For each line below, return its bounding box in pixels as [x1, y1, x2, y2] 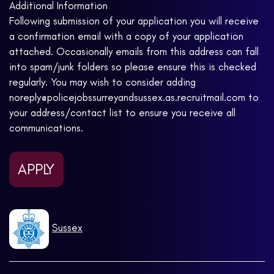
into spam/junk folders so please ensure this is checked [9, 61, 256, 73]
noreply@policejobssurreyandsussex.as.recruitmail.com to [9, 91, 259, 104]
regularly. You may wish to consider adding [9, 76, 196, 89]
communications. [9, 122, 83, 135]
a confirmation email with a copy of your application [9, 30, 243, 43]
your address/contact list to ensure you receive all [9, 106, 235, 119]
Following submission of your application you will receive [9, 15, 259, 28]
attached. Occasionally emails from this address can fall [9, 45, 259, 58]
